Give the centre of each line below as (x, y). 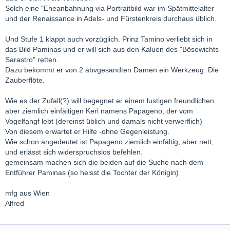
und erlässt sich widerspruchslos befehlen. (74, 152)
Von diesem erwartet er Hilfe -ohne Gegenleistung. (87, 132)
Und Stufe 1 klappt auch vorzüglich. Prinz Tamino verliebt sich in (109, 39)
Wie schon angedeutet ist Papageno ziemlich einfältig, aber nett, (109, 142)
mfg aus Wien (27, 193)
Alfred (15, 204)
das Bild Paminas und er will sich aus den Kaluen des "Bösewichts (112, 50)
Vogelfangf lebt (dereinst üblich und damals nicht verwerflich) (104, 121)
